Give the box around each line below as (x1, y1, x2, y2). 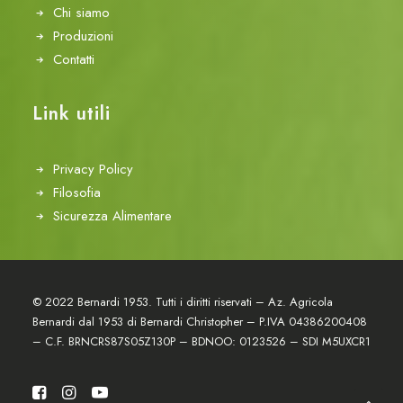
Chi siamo (52, 3, 110, 22)
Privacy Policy (52, 159, 133, 179)
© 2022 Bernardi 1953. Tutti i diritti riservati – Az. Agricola (32, 293, 333, 310)
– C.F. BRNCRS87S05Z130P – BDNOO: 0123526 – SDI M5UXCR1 (32, 333, 371, 350)
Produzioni (52, 26, 113, 46)
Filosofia (52, 183, 101, 202)
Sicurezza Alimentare (52, 206, 172, 226)
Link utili (32, 101, 111, 127)
